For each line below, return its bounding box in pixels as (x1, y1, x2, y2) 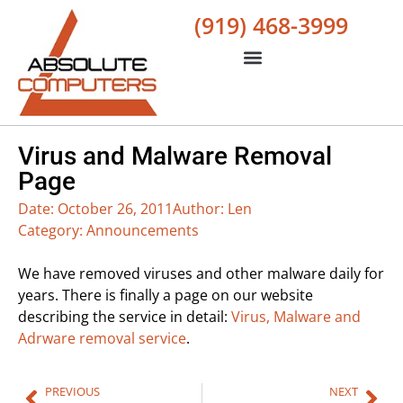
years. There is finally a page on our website (18, 284, 313, 305)
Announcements (86, 219, 199, 240)
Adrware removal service (18, 327, 186, 348)
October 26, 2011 (58, 198, 173, 219)
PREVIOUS (45, 382, 100, 399)
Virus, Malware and (231, 306, 361, 327)
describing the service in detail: (18, 306, 231, 327)
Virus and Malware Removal (18, 140, 332, 171)
